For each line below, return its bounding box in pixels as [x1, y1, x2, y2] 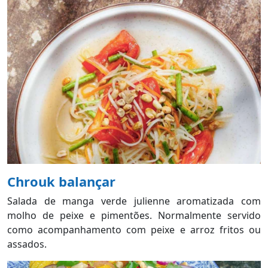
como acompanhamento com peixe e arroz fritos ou [7, 223, 261, 236]
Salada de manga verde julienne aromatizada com [7, 194, 261, 208]
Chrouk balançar [7, 172, 119, 190]
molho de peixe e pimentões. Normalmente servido [7, 208, 261, 222]
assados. [7, 237, 49, 251]
